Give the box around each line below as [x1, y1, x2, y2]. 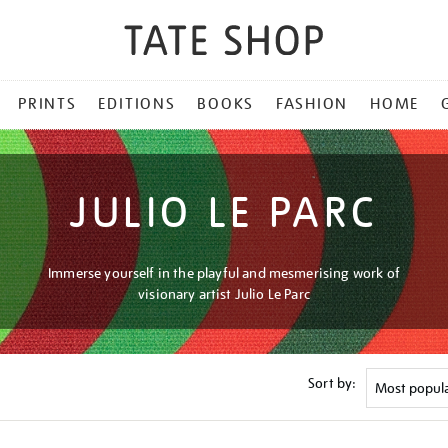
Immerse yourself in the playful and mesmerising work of [48, 264, 400, 282]
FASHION [275, 94, 349, 114]
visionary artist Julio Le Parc [138, 285, 310, 303]
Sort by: [308, 373, 357, 392]
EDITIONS [98, 94, 176, 114]
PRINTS [18, 94, 77, 114]
